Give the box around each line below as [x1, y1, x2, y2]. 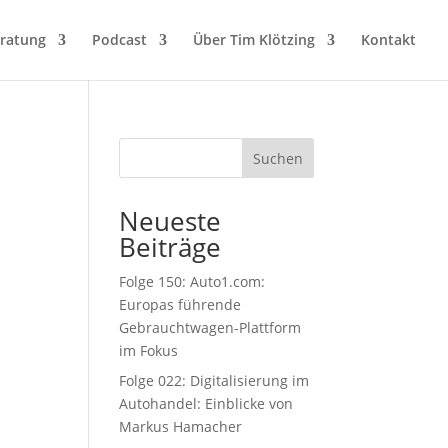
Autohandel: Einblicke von [119, 394, 294, 413]
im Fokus [119, 341, 179, 360]
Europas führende [119, 295, 242, 314]
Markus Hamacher [119, 417, 243, 436]
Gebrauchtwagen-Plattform [119, 318, 302, 337]
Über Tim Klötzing [193, 30, 315, 49]
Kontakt [361, 30, 416, 49]
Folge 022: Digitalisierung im [119, 371, 310, 390]
